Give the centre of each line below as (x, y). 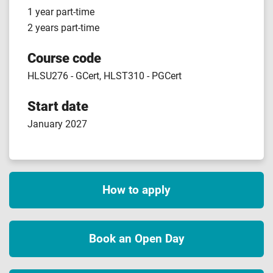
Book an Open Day (136, 239)
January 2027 (57, 124)
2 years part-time (63, 28)
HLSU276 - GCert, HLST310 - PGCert (105, 76)
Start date (58, 106)
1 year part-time (61, 12)
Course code (64, 58)
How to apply (136, 190)
